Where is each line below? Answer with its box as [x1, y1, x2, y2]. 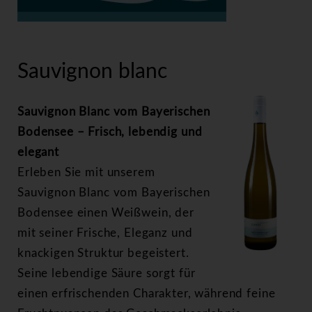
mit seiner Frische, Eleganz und [17, 227, 193, 239]
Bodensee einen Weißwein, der [17, 207, 194, 219]
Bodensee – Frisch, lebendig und [17, 126, 203, 138]
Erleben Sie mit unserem [17, 166, 155, 178]
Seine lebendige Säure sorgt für [17, 267, 196, 279]
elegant [17, 146, 59, 158]
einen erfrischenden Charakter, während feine [17, 288, 276, 299]
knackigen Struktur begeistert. [17, 247, 189, 259]
